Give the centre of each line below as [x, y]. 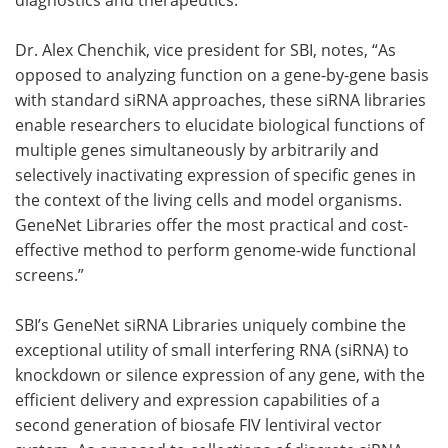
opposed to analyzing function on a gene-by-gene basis [222, 74]
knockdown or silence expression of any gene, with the [220, 374]
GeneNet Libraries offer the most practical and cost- [211, 224]
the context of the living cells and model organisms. [208, 199]
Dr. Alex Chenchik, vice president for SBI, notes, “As [205, 49]
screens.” [49, 274]
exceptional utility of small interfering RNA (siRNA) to [212, 349]
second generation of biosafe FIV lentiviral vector [198, 424]
